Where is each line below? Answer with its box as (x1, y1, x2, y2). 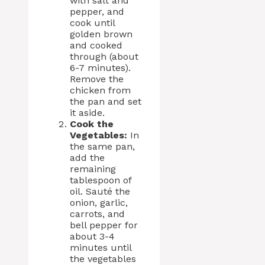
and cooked (70, 40, 122, 51)
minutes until (70, 242, 131, 253)
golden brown (70, 28, 132, 40)
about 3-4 (70, 231, 115, 242)
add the (70, 152, 105, 163)
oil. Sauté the (70, 186, 130, 197)
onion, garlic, (70, 197, 128, 208)
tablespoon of (70, 174, 131, 186)
